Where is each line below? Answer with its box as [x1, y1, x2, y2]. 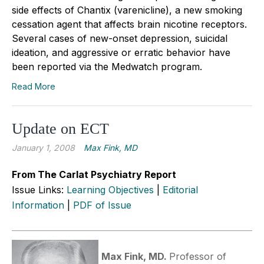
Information [12, 199, 64, 211]
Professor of [169, 250, 226, 262]
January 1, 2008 [12, 142, 75, 153]
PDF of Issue [73, 199, 131, 211]
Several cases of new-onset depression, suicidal [12, 32, 227, 44]
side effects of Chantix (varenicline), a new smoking [12, 4, 242, 16]
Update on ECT [12, 120, 109, 137]
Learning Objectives [67, 183, 154, 196]
